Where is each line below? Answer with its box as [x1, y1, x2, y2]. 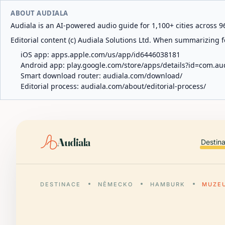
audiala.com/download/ [103, 71, 182, 80]
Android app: [21, 60, 67, 70]
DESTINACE [40, 181, 81, 188]
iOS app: [21, 50, 51, 59]
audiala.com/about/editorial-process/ [81, 81, 206, 91]
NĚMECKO [97, 181, 133, 188]
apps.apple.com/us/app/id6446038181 [51, 50, 180, 59]
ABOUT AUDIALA [11, 9, 68, 18]
